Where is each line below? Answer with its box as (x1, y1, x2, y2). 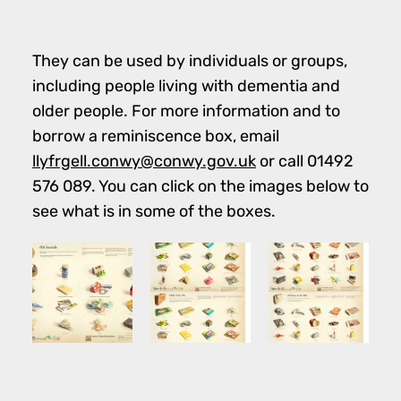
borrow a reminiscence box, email (32, 126, 279, 146)
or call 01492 (256, 151, 354, 171)
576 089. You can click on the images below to (32, 176, 369, 196)
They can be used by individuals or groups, (32, 51, 347, 71)
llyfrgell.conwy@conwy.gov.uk (32, 151, 256, 171)
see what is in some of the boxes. (32, 201, 276, 221)
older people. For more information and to (32, 101, 340, 121)
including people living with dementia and (32, 76, 340, 96)
